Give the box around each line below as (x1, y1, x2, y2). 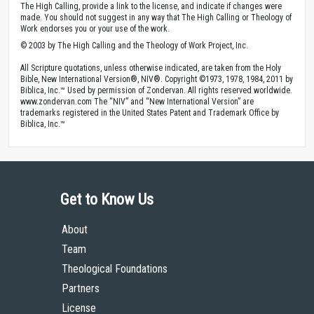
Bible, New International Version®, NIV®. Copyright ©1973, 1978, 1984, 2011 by (20, 74, 293, 85)
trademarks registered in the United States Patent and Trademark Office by (20, 108, 279, 118)
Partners (62, 282, 100, 296)
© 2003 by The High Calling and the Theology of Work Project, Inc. (20, 41, 248, 51)
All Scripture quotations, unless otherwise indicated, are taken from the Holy (20, 63, 281, 74)
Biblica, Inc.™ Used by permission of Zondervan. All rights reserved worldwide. (20, 86, 292, 96)
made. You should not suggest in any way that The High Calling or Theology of (20, 13, 292, 23)
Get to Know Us (60, 191, 153, 209)
